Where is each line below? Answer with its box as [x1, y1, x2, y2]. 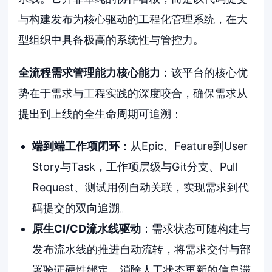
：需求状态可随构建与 [140, 222, 250, 236]
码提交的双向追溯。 [32, 202, 131, 215]
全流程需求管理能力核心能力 [18, 66, 161, 79]
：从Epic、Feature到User [119, 140, 248, 153]
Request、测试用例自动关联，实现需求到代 [32, 181, 249, 194]
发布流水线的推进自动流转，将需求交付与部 [32, 243, 251, 256]
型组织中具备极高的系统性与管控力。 [18, 33, 205, 46]
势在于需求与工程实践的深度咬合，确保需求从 [18, 86, 248, 100]
